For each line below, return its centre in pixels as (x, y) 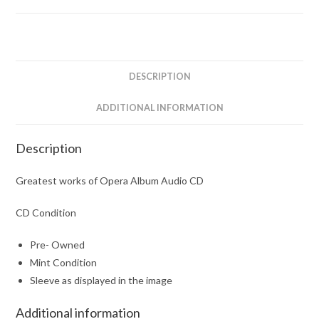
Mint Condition (64, 262)
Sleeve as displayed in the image (101, 280)
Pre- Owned (58, 244)
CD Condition (46, 212)
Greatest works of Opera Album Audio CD (110, 180)
